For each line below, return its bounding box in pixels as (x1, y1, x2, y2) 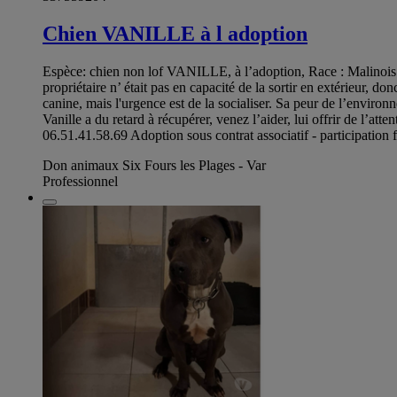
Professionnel (43, 173, 118, 189)
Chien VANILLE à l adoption (43, 22, 307, 46)
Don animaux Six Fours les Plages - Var (43, 157, 266, 173)
